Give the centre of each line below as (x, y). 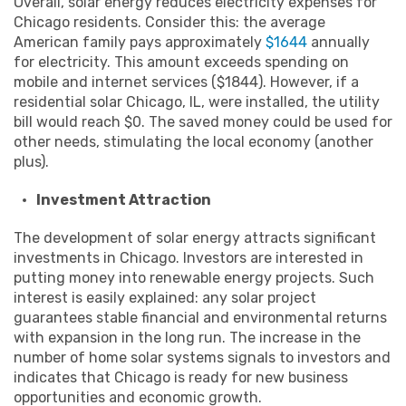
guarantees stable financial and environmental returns (200, 318)
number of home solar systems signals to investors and (202, 358)
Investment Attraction (124, 200)
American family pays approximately (140, 43)
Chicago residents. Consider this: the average (169, 23)
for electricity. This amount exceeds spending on (181, 63)
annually (338, 43)
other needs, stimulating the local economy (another (193, 142)
